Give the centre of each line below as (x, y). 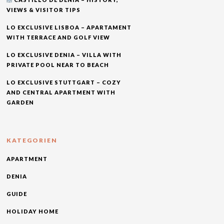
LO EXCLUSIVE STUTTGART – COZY (63, 82)
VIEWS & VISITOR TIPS (43, 9)
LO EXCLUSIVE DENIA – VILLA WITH (64, 54)
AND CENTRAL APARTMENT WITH (61, 92)
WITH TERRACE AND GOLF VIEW (58, 37)
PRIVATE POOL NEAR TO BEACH (57, 64)
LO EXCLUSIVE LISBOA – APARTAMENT (69, 27)
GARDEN (20, 102)
